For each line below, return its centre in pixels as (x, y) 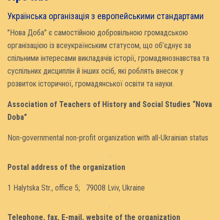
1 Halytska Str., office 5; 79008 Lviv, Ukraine (76, 188)
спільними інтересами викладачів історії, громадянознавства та (108, 58)
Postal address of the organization (66, 167)
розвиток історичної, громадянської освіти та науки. (91, 83)
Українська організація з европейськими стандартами (106, 16)
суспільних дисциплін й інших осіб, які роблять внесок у (96, 71)
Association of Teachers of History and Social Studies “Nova (110, 104)
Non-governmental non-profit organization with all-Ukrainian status (108, 137)
